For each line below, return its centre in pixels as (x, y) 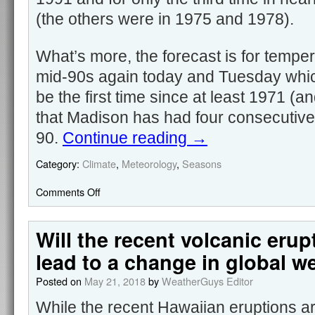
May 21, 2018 (115, 281)
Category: (58, 163)
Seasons (202, 163)
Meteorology (149, 163)
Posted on (59, 281)
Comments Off (68, 192)
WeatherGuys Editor (207, 281)
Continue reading (127, 138)
